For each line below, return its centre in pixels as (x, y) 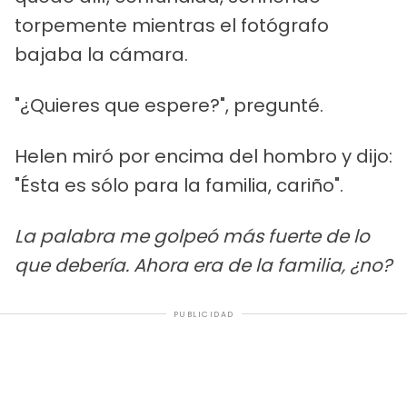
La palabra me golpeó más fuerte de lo (192, 236)
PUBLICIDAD (203, 314)
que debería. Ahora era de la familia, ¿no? (203, 265)
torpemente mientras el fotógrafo (172, 25)
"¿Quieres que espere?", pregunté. (169, 105)
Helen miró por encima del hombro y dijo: (203, 156)
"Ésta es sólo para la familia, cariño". (179, 185)
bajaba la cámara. (101, 54)
